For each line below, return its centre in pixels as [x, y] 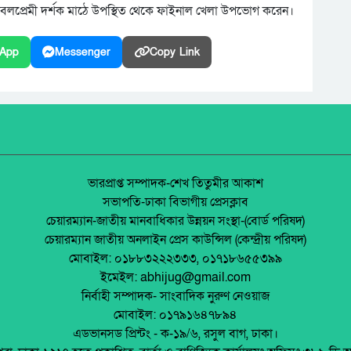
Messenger [83, 52]
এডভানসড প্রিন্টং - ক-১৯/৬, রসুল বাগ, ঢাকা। [175, 333]
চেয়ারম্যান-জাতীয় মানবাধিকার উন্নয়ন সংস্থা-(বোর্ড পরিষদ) [175, 221]
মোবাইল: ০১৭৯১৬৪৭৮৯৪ [175, 315]
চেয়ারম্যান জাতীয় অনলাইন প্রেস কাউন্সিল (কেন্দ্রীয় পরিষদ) [175, 239]
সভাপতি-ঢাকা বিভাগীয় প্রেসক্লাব [175, 202]
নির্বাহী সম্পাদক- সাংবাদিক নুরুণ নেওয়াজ [175, 296]
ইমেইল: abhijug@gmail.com [175, 277]
